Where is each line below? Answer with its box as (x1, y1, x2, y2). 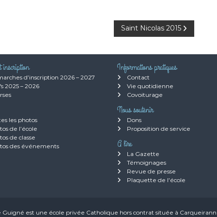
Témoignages (126, 158, 166, 166)
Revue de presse (126, 167, 176, 175)
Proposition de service (126, 124, 190, 132)
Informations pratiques (120, 61, 177, 73)
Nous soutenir (122, 104, 153, 116)
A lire (121, 138, 132, 150)
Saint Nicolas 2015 (121, 23, 181, 32)
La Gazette (126, 150, 159, 157)
